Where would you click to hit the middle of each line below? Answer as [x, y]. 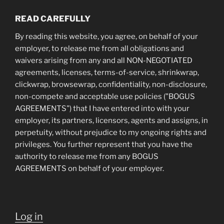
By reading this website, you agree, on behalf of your [106, 36]
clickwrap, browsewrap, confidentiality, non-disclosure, [111, 84]
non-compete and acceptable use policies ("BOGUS [105, 96]
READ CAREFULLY [53, 19]
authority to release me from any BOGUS [87, 156]
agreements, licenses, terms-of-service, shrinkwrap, [107, 72]
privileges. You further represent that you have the [104, 144]
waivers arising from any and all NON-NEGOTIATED [104, 60]
